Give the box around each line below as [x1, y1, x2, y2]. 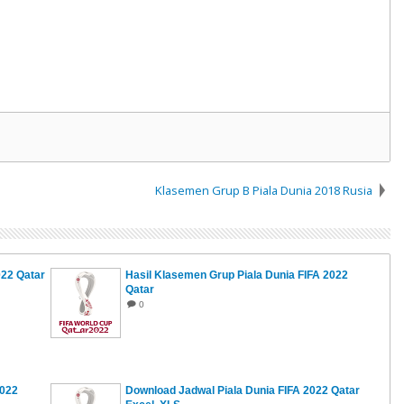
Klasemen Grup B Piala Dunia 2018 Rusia [155, 182, 373, 199]
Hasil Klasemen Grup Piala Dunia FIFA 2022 [125, 269, 349, 282]
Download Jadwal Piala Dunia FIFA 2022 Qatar [125, 384, 361, 398]
